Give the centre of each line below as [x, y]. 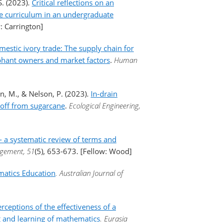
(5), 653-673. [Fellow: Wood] [83, 151]
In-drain [104, 94]
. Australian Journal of [89, 173]
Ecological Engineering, [105, 106]
